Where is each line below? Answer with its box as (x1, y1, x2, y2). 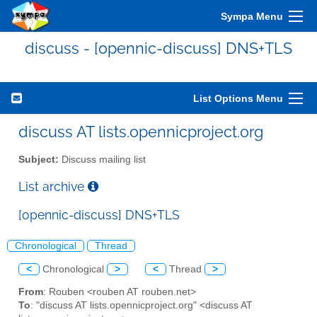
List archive (18, 178, 88, 194)
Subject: (18, 154, 59, 165)
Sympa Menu (221, 11, 283, 22)
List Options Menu (193, 93, 283, 104)
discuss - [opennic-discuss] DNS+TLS (25, 39, 292, 57)
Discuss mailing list (59, 154, 146, 165)
